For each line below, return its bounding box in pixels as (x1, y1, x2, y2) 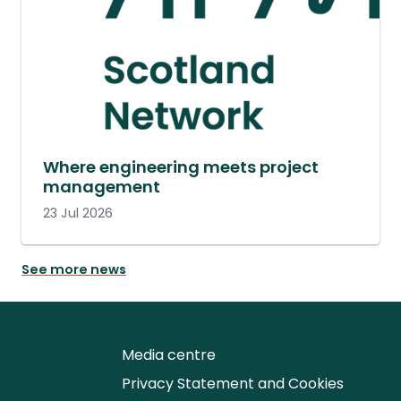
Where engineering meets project (43, 156, 319, 179)
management (43, 175, 160, 199)
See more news (21, 260, 126, 279)
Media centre (122, 345, 216, 366)
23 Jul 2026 (43, 204, 113, 223)
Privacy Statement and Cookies (122, 373, 344, 395)
